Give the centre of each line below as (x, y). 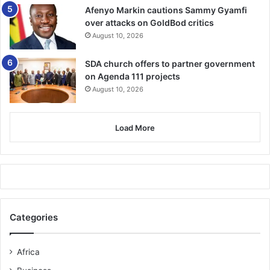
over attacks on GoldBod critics (149, 22)
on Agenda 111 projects (133, 76)
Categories (34, 217)
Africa (28, 252)
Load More (135, 127)
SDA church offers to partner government (170, 63)
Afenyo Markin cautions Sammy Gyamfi (166, 10)
